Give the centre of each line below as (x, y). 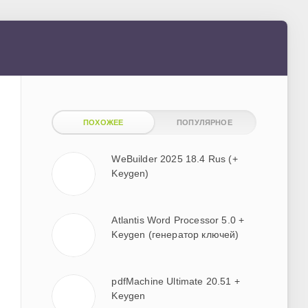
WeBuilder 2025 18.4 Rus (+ (175, 158)
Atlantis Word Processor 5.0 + (178, 220)
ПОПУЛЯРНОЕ (205, 122)
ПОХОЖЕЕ (103, 122)
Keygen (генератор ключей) (175, 234)
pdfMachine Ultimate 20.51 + (176, 281)
